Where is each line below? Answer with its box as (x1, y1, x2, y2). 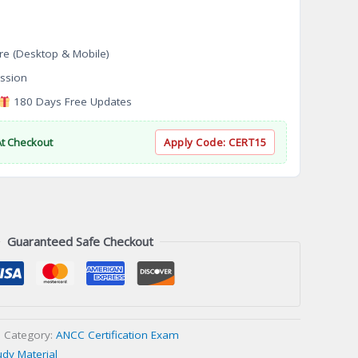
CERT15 (229, 135, 266, 150)
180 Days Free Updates (10, 94, 133, 109)
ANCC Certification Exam (56, 327, 179, 342)
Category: (4, 327, 56, 342)
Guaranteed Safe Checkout (6, 233, 153, 250)
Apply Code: (164, 135, 229, 150)
